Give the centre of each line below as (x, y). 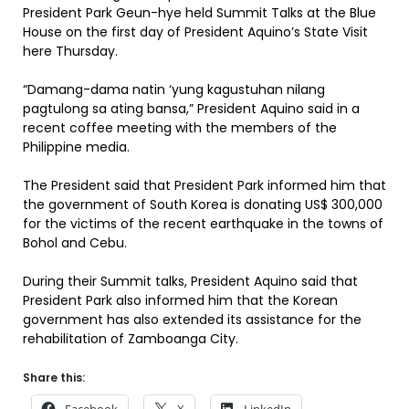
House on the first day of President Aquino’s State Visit (195, 32)
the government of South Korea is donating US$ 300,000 (203, 204)
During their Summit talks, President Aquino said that (190, 281)
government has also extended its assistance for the (192, 320)
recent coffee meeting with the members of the (180, 128)
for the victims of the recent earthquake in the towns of (203, 224)
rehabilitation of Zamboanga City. (131, 339)
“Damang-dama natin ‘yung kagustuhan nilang (174, 89)
